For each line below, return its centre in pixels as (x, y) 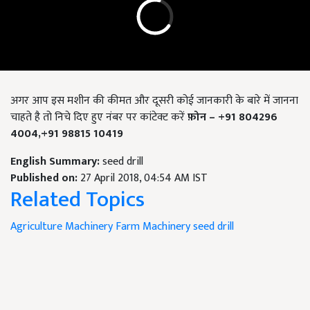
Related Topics (77, 200)
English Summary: (56, 162)
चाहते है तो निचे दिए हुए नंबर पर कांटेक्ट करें (99, 118)
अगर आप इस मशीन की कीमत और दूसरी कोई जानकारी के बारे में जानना (154, 101)
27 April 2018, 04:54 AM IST (144, 179)
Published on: (45, 179)
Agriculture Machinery (62, 227)
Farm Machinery (153, 227)
